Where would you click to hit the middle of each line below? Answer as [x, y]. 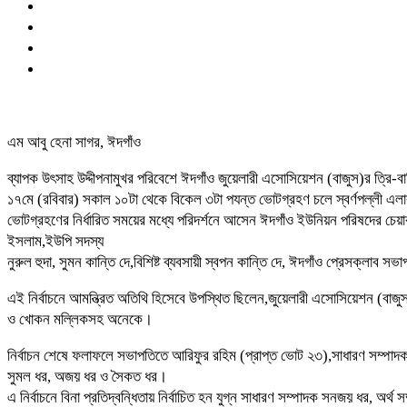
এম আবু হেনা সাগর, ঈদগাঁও [74, 142]
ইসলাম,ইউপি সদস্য [55, 241]
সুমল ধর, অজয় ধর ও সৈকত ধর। [87, 376]
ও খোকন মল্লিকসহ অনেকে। [80, 319]
